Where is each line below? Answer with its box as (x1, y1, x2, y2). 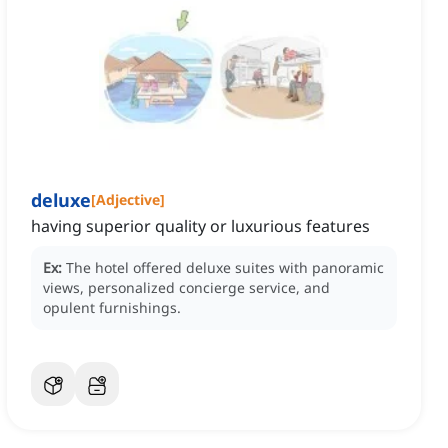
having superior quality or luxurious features (31, 215, 370, 238)
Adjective (96, 190, 160, 210)
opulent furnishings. (43, 298, 181, 318)
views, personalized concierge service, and (43, 278, 330, 298)
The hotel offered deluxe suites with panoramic (66, 258, 384, 278)
